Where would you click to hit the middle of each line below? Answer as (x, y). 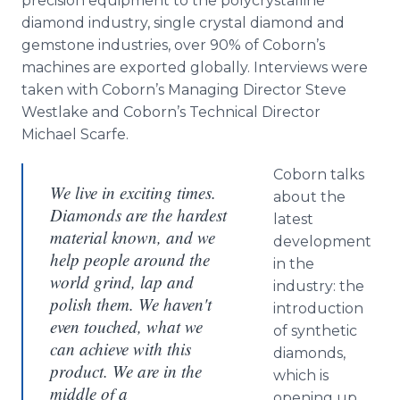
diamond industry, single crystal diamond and (183, 23)
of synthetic (315, 331)
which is (301, 375)
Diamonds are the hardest (138, 215)
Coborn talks (319, 175)
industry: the (319, 286)
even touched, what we (126, 326)
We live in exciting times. (133, 192)
